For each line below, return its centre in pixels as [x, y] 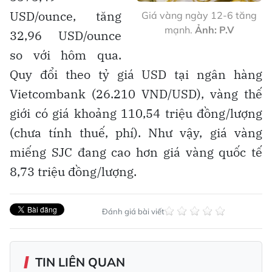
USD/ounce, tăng [66, 16]
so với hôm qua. [66, 55]
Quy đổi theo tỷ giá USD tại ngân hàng [136, 74]
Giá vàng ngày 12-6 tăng [199, 15]
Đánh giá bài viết [133, 211]
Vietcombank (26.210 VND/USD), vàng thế [136, 93]
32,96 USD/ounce [66, 35]
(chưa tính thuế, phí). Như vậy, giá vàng [136, 132]
